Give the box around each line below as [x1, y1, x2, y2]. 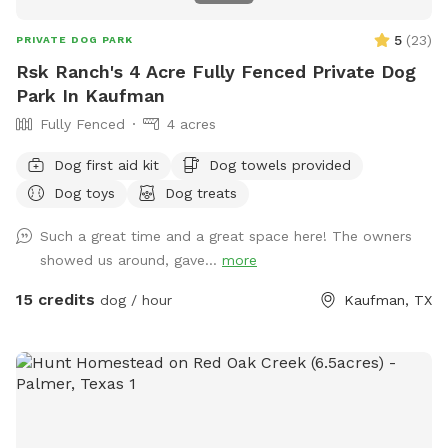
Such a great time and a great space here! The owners [40, 227, 412, 244]
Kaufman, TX [344, 291, 432, 308]
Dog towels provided [209, 156, 351, 173]
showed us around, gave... [40, 251, 222, 268]
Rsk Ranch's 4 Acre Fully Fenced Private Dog [16, 60, 416, 82]
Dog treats [165, 184, 237, 201]
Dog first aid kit [54, 156, 159, 173]
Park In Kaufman [16, 84, 165, 106]
